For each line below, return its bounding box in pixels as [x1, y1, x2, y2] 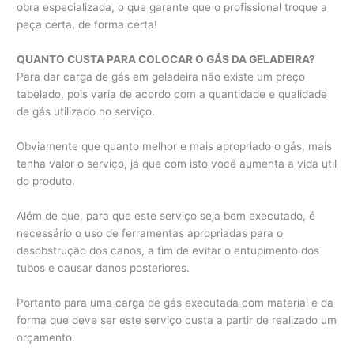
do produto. [17, 175, 76, 188]
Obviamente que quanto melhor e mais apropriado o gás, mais [17, 140, 333, 153]
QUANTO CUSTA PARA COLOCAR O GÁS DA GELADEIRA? [17, 53, 316, 66]
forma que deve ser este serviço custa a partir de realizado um [17, 313, 337, 326]
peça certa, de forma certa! [17, 18, 158, 32]
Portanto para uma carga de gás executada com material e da [17, 296, 334, 309]
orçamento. [17, 330, 76, 344]
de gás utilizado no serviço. [17, 105, 156, 119]
